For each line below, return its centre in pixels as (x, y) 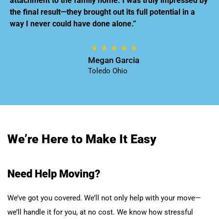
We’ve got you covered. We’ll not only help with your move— (104, 198)
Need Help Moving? (54, 174)
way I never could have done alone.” (73, 23)
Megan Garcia (113, 60)
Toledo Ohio (108, 71)
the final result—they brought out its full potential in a (102, 12)
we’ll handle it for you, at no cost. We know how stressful (100, 212)
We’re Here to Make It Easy (82, 139)
